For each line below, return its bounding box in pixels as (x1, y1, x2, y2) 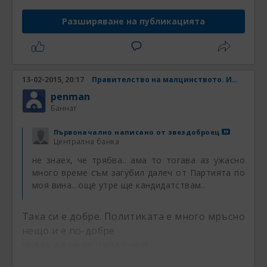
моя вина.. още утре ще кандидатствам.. (32, 179, 206, 191)
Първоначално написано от (54, 128, 169, 137)
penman (51, 90, 90, 104)
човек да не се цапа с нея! (22, 238, 148, 252)
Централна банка (54, 136, 119, 147)
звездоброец (168, 128, 220, 137)
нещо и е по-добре (22, 224, 115, 238)
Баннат (51, 103, 76, 114)
